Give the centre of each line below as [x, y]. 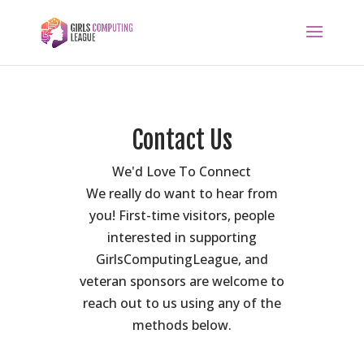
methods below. [182, 325]
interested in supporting [182, 237]
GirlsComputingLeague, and [182, 259]
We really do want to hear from [182, 193]
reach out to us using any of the [182, 303]
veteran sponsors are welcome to [182, 281]
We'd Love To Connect [182, 171]
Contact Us [182, 140]
